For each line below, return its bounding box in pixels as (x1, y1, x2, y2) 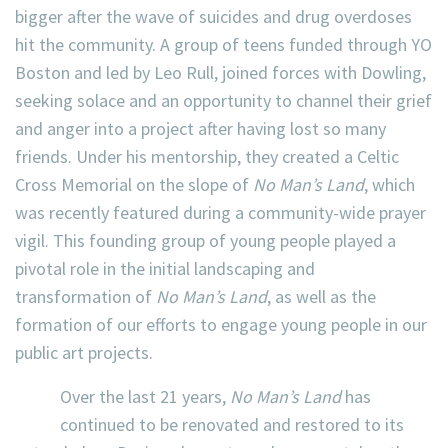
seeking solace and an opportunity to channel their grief (15, 89, 432, 112)
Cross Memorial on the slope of (15, 173, 253, 196)
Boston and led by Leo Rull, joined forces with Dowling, (15, 61, 426, 84)
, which (364, 173, 415, 196)
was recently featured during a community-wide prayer (15, 201, 426, 224)
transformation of (15, 285, 156, 308)
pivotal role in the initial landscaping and (15, 257, 315, 280)
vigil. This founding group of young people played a (15, 229, 396, 252)
